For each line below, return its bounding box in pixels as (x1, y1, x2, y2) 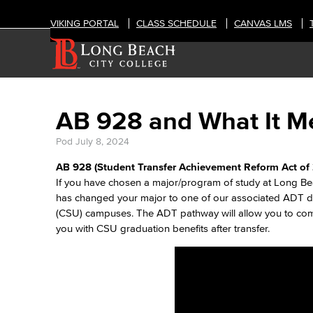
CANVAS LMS (234, 18, 292, 29)
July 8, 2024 (75, 136, 129, 147)
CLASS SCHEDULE (136, 18, 217, 29)
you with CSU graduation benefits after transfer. (56, 222, 272, 234)
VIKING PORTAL (50, 18, 119, 29)
